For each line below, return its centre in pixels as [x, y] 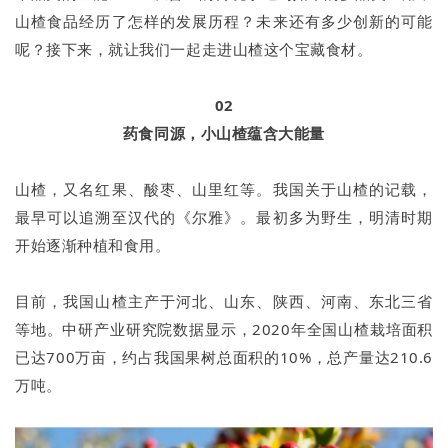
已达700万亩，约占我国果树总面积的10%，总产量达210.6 [224, 357]
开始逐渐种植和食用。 [93, 245]
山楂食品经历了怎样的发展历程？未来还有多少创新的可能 [224, 21]
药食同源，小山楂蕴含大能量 [224, 133]
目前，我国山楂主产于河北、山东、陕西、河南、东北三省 [224, 301]
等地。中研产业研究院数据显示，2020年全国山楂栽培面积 [224, 329]
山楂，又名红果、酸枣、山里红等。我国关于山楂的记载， [224, 189]
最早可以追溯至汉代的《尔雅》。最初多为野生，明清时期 [224, 217]
